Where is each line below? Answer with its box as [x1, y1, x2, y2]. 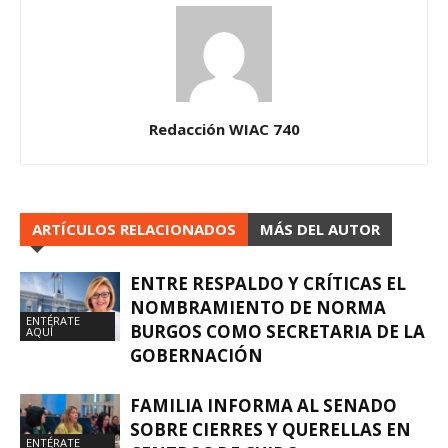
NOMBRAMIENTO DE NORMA [130, 296, 386, 319]
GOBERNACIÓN [130, 344, 263, 367]
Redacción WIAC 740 [148, 119, 300, 139]
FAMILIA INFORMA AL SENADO [130, 394, 397, 417]
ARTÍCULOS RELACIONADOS [32, 219, 236, 239]
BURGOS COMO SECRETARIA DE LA [130, 320, 425, 343]
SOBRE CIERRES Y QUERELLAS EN [130, 418, 411, 441]
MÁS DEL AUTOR [260, 219, 380, 239]
